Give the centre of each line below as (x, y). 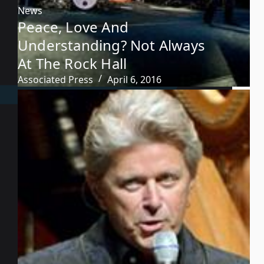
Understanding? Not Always (111, 45)
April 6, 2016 (134, 79)
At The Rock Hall (72, 63)
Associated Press (55, 79)
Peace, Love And (73, 27)
